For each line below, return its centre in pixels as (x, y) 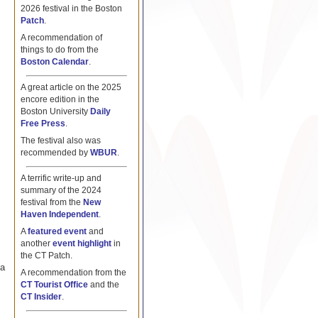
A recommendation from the (73, 272)
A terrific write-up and (61, 179)
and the (103, 284)
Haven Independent (59, 215)
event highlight (82, 244)
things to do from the (59, 50)
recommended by (55, 153)
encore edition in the (60, 100)
